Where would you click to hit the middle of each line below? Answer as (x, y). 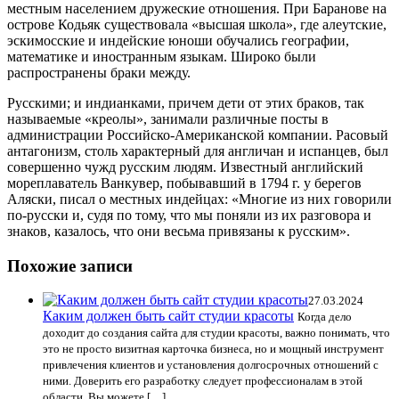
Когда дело (325, 317)
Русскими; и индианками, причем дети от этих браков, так (186, 102)
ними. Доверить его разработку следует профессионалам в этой (203, 381)
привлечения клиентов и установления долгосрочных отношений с (211, 365)
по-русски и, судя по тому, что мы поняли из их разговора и (189, 215)
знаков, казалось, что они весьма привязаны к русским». (179, 231)
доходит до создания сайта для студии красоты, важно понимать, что (216, 333)
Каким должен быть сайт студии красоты (168, 316)
